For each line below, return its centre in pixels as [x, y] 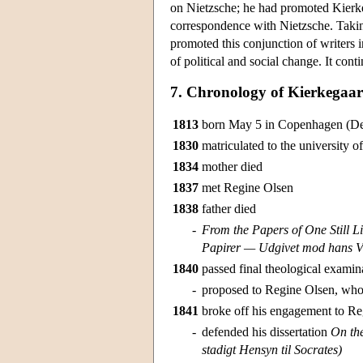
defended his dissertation [266, 332]
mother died [232, 167]
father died [229, 209]
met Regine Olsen [248, 188]
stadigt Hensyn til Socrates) [272, 350]
